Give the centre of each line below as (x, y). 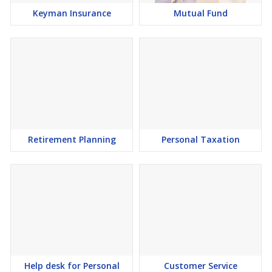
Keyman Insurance (72, 13)
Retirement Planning (72, 139)
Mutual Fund (200, 13)
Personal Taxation (200, 139)
